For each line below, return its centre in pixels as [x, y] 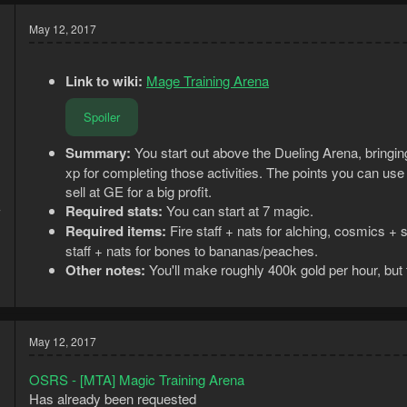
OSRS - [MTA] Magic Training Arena [137, 380]
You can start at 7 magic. [238, 211]
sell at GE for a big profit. [139, 192]
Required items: [118, 231]
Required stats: [114, 211]
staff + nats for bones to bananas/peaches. [192, 251]
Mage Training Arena [208, 81]
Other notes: [107, 270]
